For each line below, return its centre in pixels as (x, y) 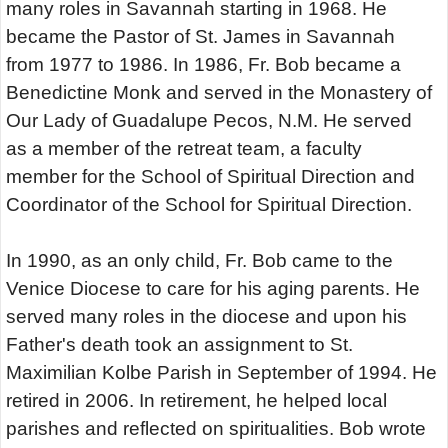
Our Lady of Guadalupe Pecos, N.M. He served (209, 121)
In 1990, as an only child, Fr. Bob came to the (199, 261)
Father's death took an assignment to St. (179, 345)
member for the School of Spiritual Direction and (210, 177)
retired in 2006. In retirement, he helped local (196, 401)
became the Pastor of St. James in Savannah (200, 37)
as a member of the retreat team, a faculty (184, 149)
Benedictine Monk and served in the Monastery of (219, 93)
